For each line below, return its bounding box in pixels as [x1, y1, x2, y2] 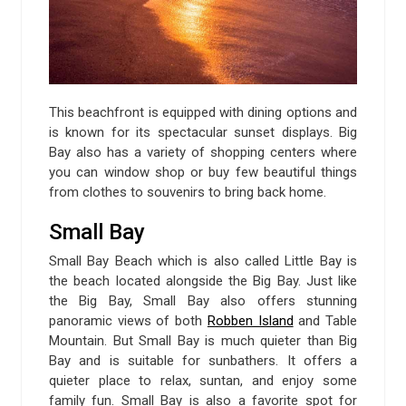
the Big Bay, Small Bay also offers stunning [49, 293, 357, 310]
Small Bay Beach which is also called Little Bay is [49, 253, 357, 270]
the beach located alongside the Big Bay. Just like [49, 273, 357, 290]
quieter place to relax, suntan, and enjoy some [49, 372, 357, 390]
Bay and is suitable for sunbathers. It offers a [49, 353, 357, 370]
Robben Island [207, 313, 294, 330]
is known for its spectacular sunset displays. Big [49, 124, 357, 141]
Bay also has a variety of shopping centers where [49, 144, 357, 161]
